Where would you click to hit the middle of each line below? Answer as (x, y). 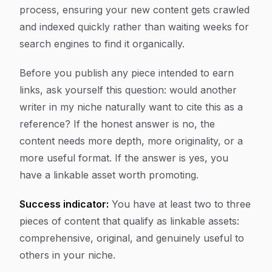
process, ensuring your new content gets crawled (134, 10)
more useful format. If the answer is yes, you (124, 158)
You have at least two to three (180, 204)
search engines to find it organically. (102, 44)
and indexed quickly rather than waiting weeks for (134, 27)
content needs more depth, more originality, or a (131, 141)
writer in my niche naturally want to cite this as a (131, 107)
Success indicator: (64, 204)
